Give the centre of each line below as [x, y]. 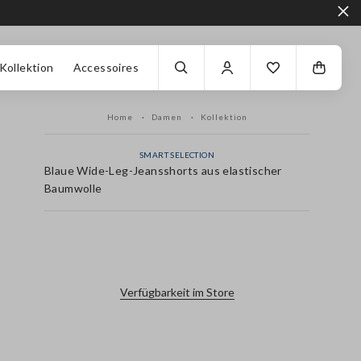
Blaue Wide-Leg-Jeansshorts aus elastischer [163, 170]
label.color [177, 245]
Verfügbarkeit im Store [177, 292]
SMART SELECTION [177, 155]
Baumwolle [73, 188]
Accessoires [106, 67]
